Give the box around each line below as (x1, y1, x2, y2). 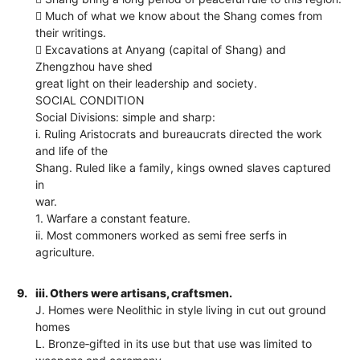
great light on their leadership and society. (35, 76, 258, 90)
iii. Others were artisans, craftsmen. (35, 285, 233, 300)
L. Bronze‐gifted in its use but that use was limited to (35, 336, 313, 350)
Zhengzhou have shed (35, 59, 153, 73)
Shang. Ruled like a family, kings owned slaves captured (35, 160, 332, 174)
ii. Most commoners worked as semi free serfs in (35, 227, 288, 242)
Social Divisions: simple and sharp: (35, 109, 216, 124)
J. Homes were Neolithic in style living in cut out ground (35, 302, 327, 317)
